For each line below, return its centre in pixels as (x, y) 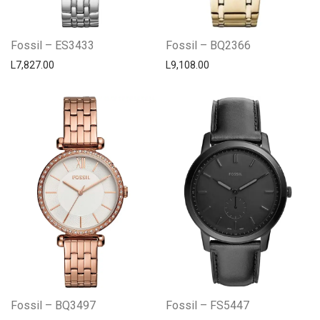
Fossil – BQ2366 (208, 45)
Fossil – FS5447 (207, 305)
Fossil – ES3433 (52, 45)
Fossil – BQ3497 (53, 305)
